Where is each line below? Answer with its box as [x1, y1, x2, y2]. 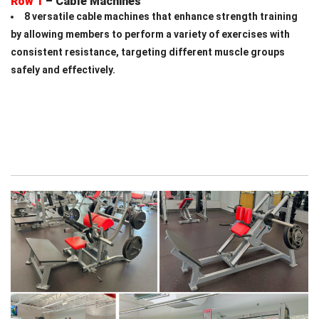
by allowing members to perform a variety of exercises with [11, 28, 290, 40]
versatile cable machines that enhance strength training [32, 10, 298, 22]
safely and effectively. [11, 63, 115, 75]
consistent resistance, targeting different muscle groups [11, 46, 285, 58]
